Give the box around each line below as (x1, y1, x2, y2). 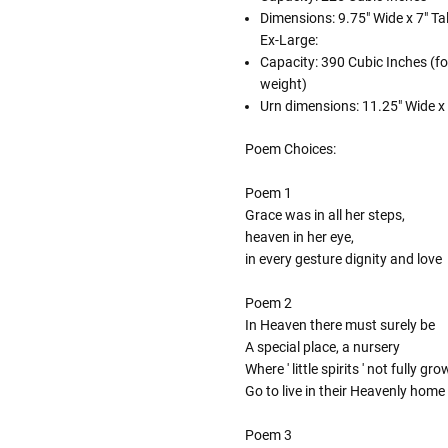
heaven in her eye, (244, 229, 354, 246)
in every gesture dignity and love (244, 251, 442, 268)
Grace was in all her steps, (244, 207, 405, 224)
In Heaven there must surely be (244, 317, 435, 334)
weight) (259, 76, 307, 93)
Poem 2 (244, 295, 292, 312)
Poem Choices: (244, 141, 336, 158)
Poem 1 (244, 185, 292, 202)
